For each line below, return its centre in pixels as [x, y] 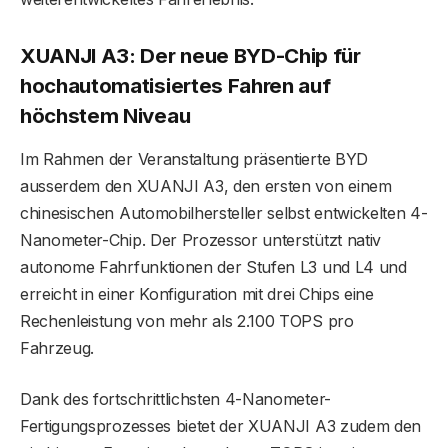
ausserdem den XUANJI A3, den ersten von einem [206, 186]
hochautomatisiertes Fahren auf [175, 85]
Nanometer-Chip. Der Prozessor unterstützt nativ [200, 240]
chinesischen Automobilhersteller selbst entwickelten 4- [224, 213]
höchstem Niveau [105, 115]
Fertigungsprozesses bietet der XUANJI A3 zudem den [220, 426]
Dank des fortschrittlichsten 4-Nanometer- [175, 399]
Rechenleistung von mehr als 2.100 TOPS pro [187, 321]
